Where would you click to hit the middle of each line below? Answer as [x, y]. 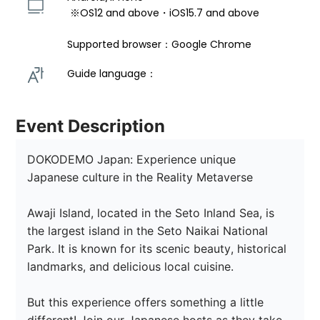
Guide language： [114, 74]
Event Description [91, 126]
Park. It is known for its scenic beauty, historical [159, 249]
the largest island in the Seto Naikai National [150, 231]
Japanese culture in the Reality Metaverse [140, 177]
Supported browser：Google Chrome [160, 45]
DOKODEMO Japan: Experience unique [134, 160]
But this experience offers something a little [147, 302]
